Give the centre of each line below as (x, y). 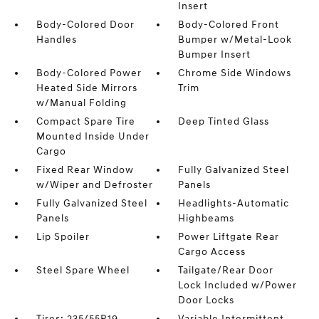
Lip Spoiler (63, 237)
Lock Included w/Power (238, 285)
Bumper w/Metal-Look (235, 40)
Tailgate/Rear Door (226, 270)
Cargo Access (212, 252)
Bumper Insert (215, 54)
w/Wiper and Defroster (94, 185)
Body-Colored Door (85, 25)
